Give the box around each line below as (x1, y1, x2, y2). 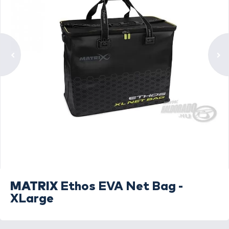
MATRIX (10, 180, 58, 193)
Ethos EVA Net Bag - (60, 180, 183, 193)
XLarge (10, 193, 54, 205)
